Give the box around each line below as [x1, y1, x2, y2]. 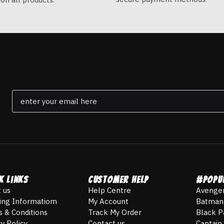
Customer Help [88, 174, 149, 185]
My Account [88, 196, 128, 206]
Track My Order [88, 207, 141, 217]
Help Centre [88, 185, 131, 195]
